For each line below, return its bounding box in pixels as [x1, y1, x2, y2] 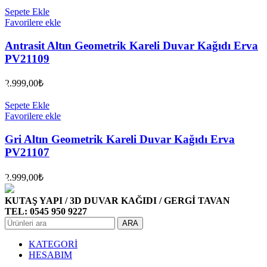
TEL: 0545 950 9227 [5, 206, 87, 216]
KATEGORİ [29, 238, 77, 249]
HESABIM [29, 249, 72, 260]
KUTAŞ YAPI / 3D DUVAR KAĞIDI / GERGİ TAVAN [5, 195, 230, 206]
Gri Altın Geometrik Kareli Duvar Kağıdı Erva [5, 133, 235, 146]
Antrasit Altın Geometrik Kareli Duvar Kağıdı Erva [5, 39, 258, 52]
